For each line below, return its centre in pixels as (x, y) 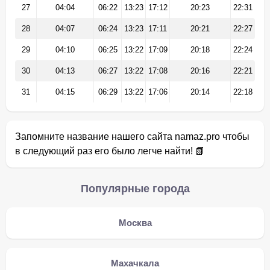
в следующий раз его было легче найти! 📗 (110, 151)
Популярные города (135, 189)
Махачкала (135, 263)
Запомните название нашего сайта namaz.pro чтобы (132, 137)
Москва (135, 223)
